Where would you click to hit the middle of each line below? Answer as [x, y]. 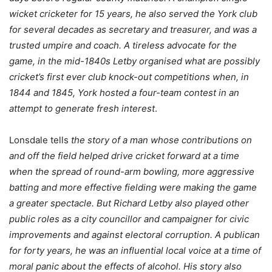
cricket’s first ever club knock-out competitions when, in [129, 77]
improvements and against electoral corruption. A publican [134, 235]
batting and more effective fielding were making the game [133, 188]
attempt [25, 109]
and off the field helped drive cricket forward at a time [124, 156]
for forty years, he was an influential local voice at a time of [135, 251]
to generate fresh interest [100, 109]
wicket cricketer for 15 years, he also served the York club [133, 14]
